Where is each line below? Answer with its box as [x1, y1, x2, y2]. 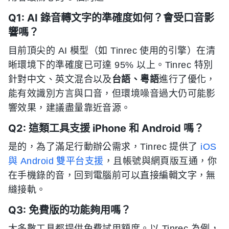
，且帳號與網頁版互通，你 [103, 155, 217, 166]
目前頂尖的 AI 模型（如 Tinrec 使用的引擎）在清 [8, 45, 216, 56]
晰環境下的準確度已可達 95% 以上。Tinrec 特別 [8, 59, 213, 70]
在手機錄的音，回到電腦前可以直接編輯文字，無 [8, 170, 216, 180]
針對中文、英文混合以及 [8, 74, 112, 84]
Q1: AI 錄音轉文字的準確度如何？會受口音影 [8, 11, 214, 24]
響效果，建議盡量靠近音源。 [8, 102, 131, 113]
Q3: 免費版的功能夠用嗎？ [8, 203, 131, 216]
